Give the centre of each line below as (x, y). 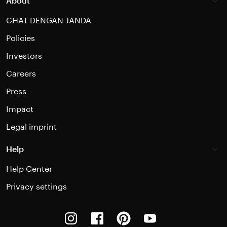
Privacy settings (36, 186)
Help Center (29, 169)
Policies (21, 38)
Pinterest (149, 212)
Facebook (125, 212)
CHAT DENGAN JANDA (49, 20)
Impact (20, 109)
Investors (24, 56)
